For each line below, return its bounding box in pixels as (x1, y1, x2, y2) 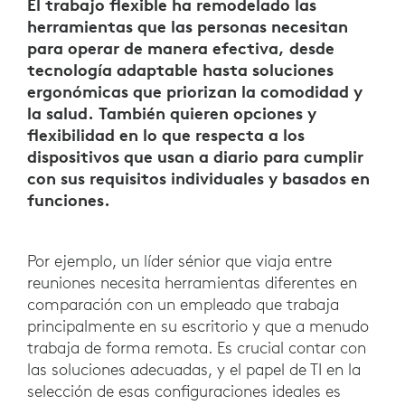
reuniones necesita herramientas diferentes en (27, 272, 357, 294)
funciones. (27, 189, 115, 212)
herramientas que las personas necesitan (27, 15, 348, 38)
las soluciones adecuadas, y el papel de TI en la (27, 359, 361, 381)
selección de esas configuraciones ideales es (27, 381, 341, 402)
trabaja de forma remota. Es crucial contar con (27, 337, 366, 359)
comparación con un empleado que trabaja (27, 294, 339, 316)
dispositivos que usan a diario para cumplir (27, 146, 363, 168)
